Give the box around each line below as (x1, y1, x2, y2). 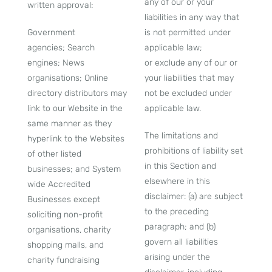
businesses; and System (27, 164, 121, 174)
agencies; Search (27, 42, 95, 53)
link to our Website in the (27, 103, 123, 114)
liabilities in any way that (144, 12, 239, 22)
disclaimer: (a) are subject (144, 191, 243, 202)
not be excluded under (144, 88, 232, 98)
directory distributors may (27, 88, 127, 98)
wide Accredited (27, 179, 90, 189)
